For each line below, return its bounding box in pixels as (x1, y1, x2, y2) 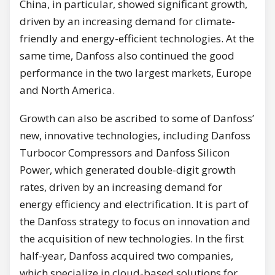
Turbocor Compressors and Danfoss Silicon (20, 145, 230, 160)
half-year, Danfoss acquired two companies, (20, 248, 233, 263)
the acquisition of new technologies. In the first (20, 231, 244, 246)
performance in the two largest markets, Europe (20, 65, 252, 80)
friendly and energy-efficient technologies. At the (20, 31, 254, 45)
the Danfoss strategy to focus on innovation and (20, 214, 250, 228)
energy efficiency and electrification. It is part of (20, 196, 249, 211)
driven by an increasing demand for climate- (20, 14, 235, 28)
